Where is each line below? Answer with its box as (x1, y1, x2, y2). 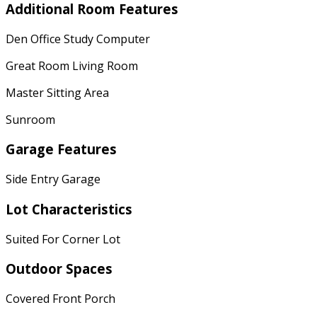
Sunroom (6, 111, 55, 127)
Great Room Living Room (6, 57, 138, 74)
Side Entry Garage (6, 171, 100, 188)
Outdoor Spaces (6, 260, 113, 278)
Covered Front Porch (6, 291, 115, 306)
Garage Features (6, 140, 117, 158)
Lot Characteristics (6, 200, 132, 218)
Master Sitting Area (6, 84, 109, 100)
